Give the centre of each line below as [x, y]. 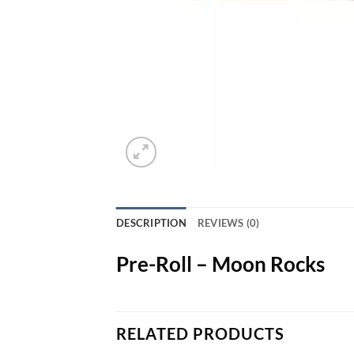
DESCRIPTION [151, 223]
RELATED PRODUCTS [200, 333]
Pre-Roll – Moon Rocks [220, 264]
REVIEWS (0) [228, 223]
